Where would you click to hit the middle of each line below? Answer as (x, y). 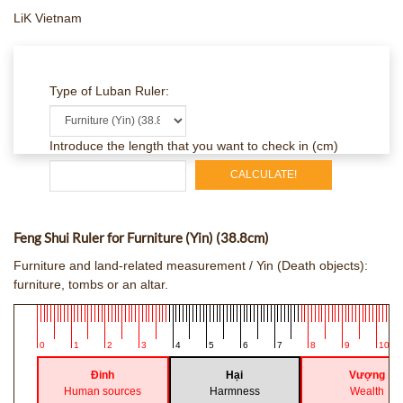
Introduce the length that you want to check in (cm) (194, 145)
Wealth (367, 392)
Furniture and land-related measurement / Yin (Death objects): (191, 265)
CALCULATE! (264, 174)
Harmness (234, 392)
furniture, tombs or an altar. (91, 284)
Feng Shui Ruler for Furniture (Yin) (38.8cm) (141, 237)
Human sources (103, 392)
